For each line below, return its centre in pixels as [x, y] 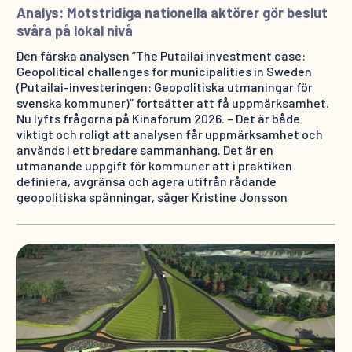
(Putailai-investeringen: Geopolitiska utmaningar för [164, 86]
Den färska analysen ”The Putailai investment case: [161, 55]
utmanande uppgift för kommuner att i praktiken [154, 165]
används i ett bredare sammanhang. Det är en [145, 149]
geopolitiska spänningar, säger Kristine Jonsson [152, 196]
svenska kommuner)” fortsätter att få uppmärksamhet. [172, 102]
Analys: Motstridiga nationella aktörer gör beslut [172, 12]
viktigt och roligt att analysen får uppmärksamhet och [169, 134]
